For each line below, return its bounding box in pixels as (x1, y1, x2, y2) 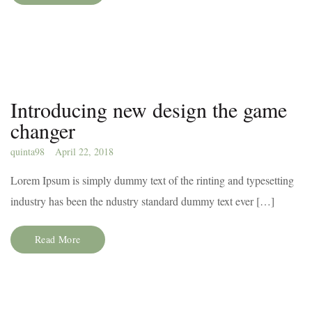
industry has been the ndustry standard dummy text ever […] (10, 194, 274, 208)
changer (10, 116, 75, 144)
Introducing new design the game (10, 95, 287, 123)
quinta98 (10, 145, 45, 158)
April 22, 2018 (55, 145, 114, 158)
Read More (35, 233, 81, 246)
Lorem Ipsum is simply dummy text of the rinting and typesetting (10, 173, 294, 187)
